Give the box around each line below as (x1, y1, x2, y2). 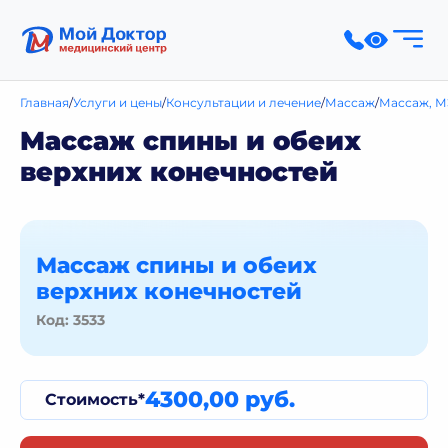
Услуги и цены (73, 95, 163, 110)
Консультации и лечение (166, 95, 322, 110)
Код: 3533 (36, 311, 105, 329)
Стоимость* (45, 390, 145, 409)
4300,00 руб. (145, 386, 295, 413)
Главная (20, 95, 70, 110)
